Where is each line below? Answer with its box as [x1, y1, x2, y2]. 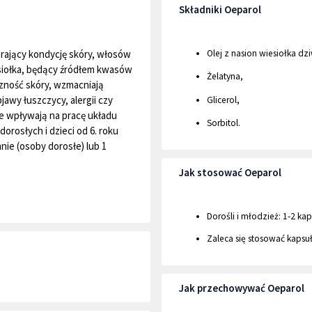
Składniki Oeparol [179, 3, 261, 16]
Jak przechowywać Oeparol [179, 281, 304, 295]
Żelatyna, [207, 70, 243, 83]
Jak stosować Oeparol [179, 166, 281, 180]
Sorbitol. [207, 117, 240, 130]
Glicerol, [207, 93, 240, 106]
